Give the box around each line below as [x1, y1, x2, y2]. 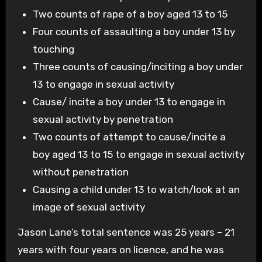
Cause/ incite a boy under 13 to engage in [32, 95, 225, 108]
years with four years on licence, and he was [17, 243, 224, 256]
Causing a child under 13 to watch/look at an [32, 183, 240, 195]
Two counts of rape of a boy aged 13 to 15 [32, 8, 227, 20]
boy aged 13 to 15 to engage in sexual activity [32, 148, 244, 160]
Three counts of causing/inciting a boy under [32, 60, 243, 73]
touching [32, 43, 74, 55]
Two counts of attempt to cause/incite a [32, 130, 226, 143]
